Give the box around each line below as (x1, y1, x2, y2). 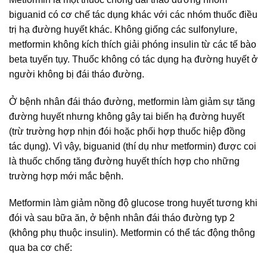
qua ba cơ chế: (9, 243, 72, 253)
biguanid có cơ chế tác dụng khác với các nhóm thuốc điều (9, 9, 257, 20)
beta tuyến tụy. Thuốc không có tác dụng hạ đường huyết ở (9, 54, 258, 64)
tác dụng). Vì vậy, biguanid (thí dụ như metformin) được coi (9, 141, 256, 151)
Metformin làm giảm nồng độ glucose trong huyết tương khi (9, 198, 257, 209)
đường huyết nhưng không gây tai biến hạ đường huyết (9, 111, 244, 122)
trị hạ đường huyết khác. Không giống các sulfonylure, (9, 24, 237, 35)
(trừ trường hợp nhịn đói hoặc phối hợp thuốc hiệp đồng (9, 126, 246, 136)
